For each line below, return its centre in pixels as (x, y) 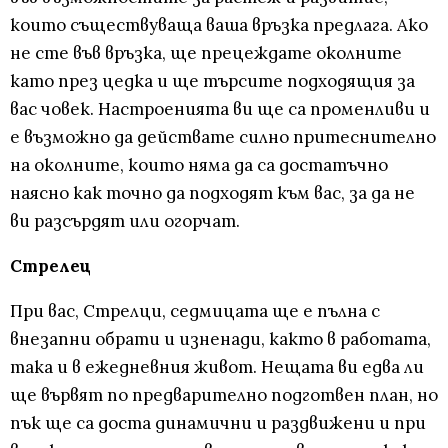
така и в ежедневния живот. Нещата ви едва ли (217, 367)
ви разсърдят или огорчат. (125, 221)
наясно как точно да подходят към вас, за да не (212, 193)
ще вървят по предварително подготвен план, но (224, 395)
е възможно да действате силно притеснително (223, 137)
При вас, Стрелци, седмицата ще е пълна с (195, 311)
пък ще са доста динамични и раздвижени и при (218, 423)
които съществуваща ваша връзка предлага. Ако (219, 25)
